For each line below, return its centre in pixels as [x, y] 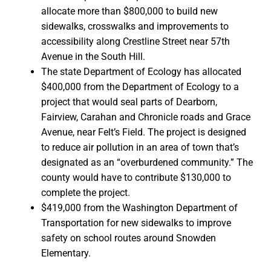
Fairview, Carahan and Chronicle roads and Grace [146, 117]
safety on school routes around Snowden [129, 238]
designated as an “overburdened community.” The [147, 163]
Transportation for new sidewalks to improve [136, 223]
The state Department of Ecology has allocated [141, 72]
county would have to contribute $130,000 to [136, 178]
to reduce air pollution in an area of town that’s [140, 148]
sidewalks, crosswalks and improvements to [135, 27]
